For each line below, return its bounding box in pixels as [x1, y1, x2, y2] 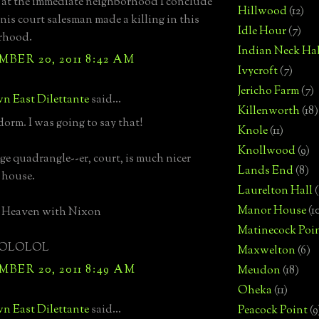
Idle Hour [238, 23, 286, 40]
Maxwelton [238, 242, 296, 259]
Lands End [238, 162, 293, 179]
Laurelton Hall [238, 182, 313, 199]
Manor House [238, 202, 306, 219]
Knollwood [238, 142, 296, 159]
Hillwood [238, 3, 287, 20]
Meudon [238, 262, 281, 279]
